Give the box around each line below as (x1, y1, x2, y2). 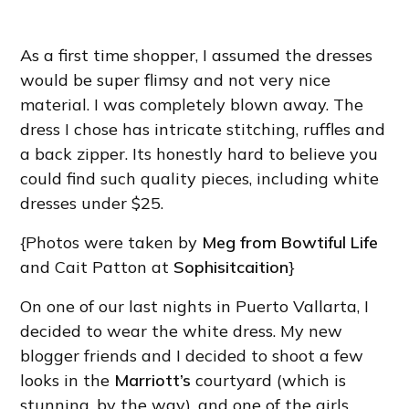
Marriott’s (114, 369, 192, 391)
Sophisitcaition (173, 256, 289, 278)
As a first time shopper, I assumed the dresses (20, 44, 373, 66)
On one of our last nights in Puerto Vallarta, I (20, 295, 370, 317)
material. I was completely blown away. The (20, 93, 364, 115)
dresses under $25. (20, 192, 164, 214)
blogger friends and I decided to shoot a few (20, 344, 364, 366)
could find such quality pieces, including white (20, 167, 380, 189)
